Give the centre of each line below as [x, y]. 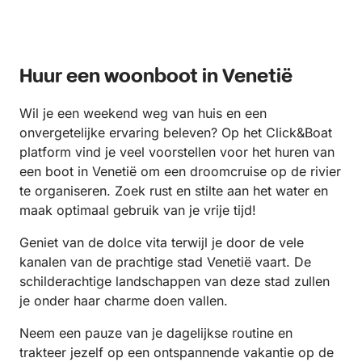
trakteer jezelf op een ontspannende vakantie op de [177, 352]
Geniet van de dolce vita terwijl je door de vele [162, 242]
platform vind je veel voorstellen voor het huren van [177, 152]
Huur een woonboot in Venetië [156, 77]
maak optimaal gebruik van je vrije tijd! [138, 210]
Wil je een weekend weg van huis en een [143, 113]
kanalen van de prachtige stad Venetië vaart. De [165, 262]
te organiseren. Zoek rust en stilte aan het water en [174, 191]
